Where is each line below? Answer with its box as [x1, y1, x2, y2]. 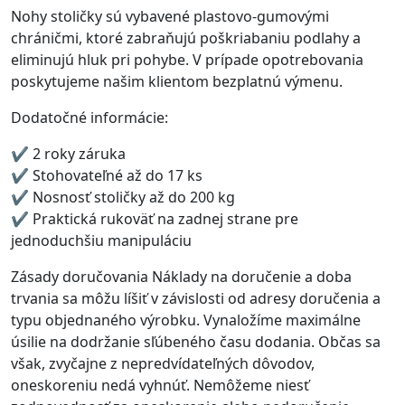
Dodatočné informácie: [11, 108, 168, 128]
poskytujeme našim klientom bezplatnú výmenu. [11, 71, 343, 92]
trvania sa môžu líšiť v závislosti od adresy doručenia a [11, 288, 381, 309]
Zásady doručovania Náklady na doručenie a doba [11, 267, 352, 287]
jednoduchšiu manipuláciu [11, 231, 192, 251]
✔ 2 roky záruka [11, 144, 126, 165]
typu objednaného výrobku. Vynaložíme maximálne [11, 310, 361, 331]
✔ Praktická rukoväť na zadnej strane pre [11, 209, 298, 230]
